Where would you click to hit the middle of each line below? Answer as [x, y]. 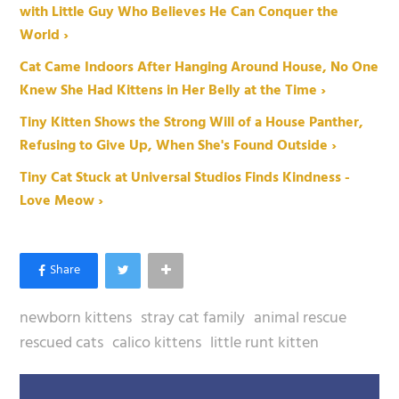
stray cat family [193, 318]
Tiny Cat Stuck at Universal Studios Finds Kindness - [185, 178]
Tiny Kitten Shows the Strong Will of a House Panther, [192, 122]
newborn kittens [76, 318]
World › [45, 35]
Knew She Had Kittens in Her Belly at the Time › [173, 90]
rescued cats [62, 343]
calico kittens [157, 343]
